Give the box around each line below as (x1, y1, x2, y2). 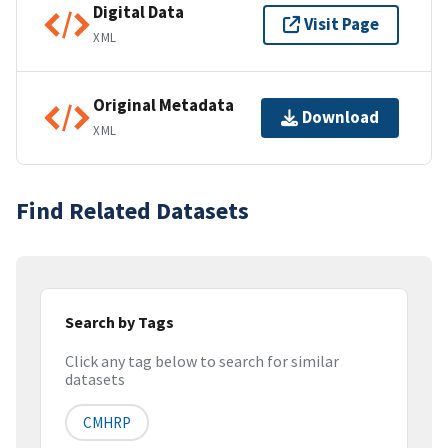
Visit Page (304, 13, 379, 36)
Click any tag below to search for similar (65, 351, 339, 372)
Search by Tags (65, 311, 174, 332)
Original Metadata (93, 94, 234, 117)
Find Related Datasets (16, 194, 249, 226)
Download (302, 106, 379, 129)
